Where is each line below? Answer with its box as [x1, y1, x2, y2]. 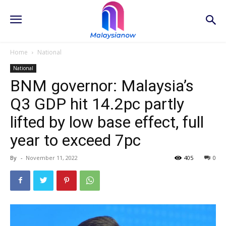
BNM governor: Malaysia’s [10, 76, 194, 95]
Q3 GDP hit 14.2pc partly [10, 94, 184, 114]
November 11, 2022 [26, 153, 78, 161]
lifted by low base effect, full [10, 112, 204, 132]
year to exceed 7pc [10, 130, 141, 150]
